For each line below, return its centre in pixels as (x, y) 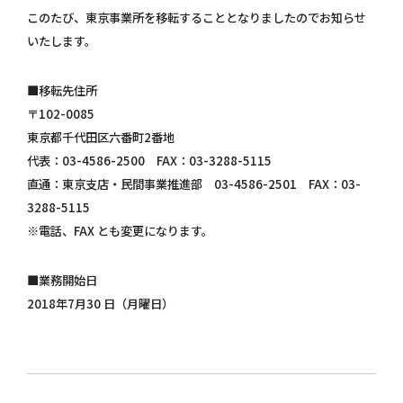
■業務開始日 (62, 281)
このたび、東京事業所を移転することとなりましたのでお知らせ (197, 17)
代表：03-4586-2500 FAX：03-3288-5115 (149, 161)
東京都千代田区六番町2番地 (101, 138)
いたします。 (62, 40)
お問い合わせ (201, 48)
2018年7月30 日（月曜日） (100, 304)
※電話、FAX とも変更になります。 (120, 231)
